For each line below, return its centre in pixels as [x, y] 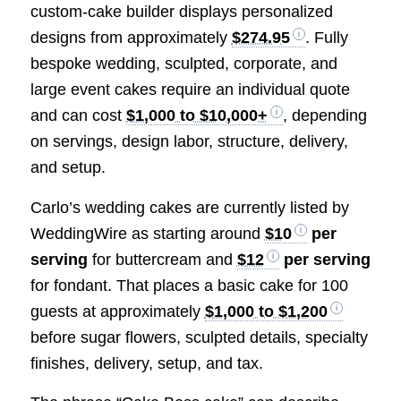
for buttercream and [162, 259]
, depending [324, 116]
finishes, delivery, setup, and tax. [146, 363]
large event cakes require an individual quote [190, 90]
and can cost [78, 116]
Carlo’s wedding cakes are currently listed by [189, 207]
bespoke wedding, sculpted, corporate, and [183, 64]
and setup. [68, 168]
